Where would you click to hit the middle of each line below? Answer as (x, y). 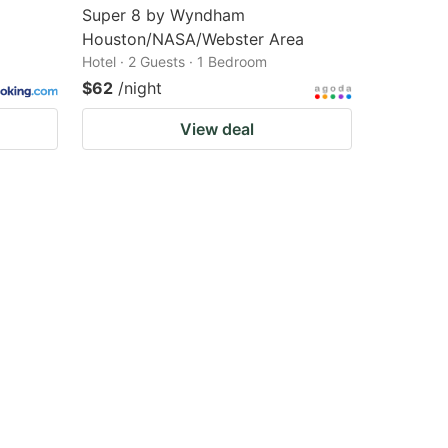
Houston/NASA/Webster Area (193, 39)
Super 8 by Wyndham (163, 15)
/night (140, 88)
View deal (217, 129)
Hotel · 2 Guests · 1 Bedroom (174, 61)
